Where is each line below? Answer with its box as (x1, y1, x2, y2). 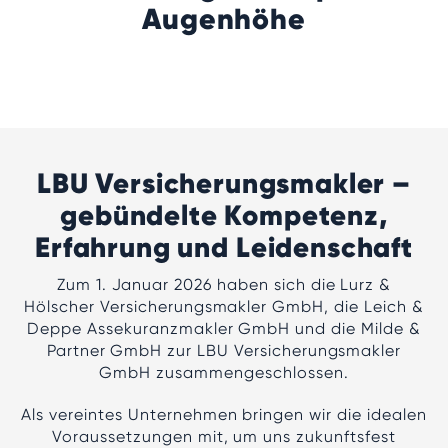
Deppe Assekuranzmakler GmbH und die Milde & (27, 319, 421, 338)
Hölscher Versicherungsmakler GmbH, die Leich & (24, 297, 424, 316)
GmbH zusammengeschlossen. (99, 363, 349, 382)
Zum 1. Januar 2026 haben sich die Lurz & (56, 275, 392, 294)
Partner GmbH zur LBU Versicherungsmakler (46, 341, 402, 360)
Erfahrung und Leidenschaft (35, 230, 413, 265)
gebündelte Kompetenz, (60, 198, 388, 233)
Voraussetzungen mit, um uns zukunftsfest (52, 427, 396, 446)
